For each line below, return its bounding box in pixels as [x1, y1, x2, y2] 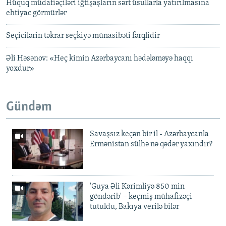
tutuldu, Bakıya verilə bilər [90, 202, 179, 211]
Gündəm [6, 100, 52, 115]
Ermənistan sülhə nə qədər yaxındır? [90, 140, 212, 148]
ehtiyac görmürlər [6, 9, 67, 18]
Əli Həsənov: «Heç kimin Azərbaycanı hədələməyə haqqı [6, 54, 193, 63]
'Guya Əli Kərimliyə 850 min [90, 182, 185, 191]
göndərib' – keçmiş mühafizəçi [90, 192, 192, 201]
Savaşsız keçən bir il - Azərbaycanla [90, 130, 209, 138]
